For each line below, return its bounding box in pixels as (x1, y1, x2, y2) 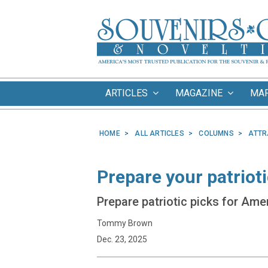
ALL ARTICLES (135, 129, 184, 138)
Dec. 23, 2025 (97, 234, 147, 244)
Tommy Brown (97, 218, 153, 228)
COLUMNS (199, 129, 234, 138)
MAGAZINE (175, 87, 227, 99)
